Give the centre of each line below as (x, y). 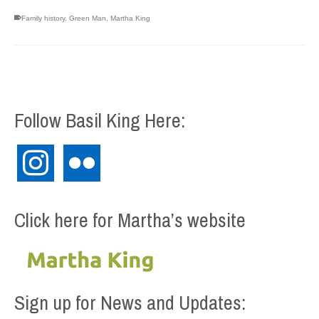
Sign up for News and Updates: (130, 303)
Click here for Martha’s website (130, 220)
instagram (45, 152)
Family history (43, 18)
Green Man (88, 18)
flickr (76, 152)
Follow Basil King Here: (100, 120)
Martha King (130, 18)
